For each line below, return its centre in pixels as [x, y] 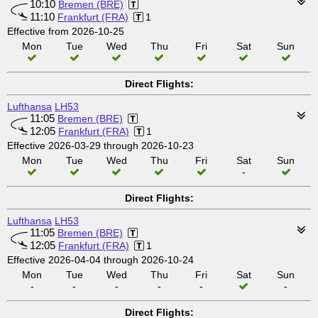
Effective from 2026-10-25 [66, 31]
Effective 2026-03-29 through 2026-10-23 [100, 146]
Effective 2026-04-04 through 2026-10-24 [100, 260]
